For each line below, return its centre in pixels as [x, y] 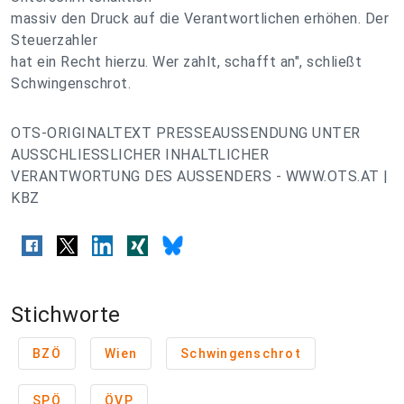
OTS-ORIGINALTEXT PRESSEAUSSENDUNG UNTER [186, 133]
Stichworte [66, 315]
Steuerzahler [54, 40]
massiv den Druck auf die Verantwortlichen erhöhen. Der [200, 18]
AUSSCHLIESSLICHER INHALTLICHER [140, 155]
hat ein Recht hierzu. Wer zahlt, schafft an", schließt [186, 62]
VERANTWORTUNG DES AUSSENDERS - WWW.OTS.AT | [200, 176]
